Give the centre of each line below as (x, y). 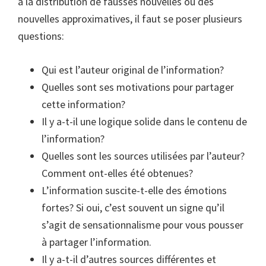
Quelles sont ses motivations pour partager (138, 87)
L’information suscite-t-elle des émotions (134, 191)
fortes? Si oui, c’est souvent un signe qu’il (133, 208)
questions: (41, 36)
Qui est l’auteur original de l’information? (133, 70)
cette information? (83, 104)
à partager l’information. (96, 242)
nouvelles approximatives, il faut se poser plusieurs (130, 19)
